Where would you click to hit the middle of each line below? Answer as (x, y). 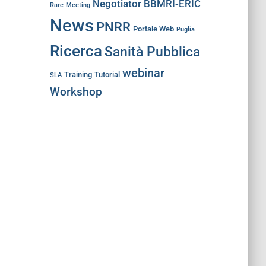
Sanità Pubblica (152, 52)
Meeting (78, 5)
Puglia (185, 29)
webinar (143, 73)
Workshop (76, 92)
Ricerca (76, 51)
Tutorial (107, 75)
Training (78, 75)
